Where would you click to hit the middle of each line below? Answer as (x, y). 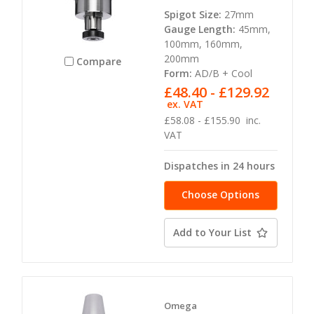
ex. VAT (185, 104)
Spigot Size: (192, 15)
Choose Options (220, 195)
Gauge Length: (199, 29)
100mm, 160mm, (203, 44)
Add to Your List (212, 233)
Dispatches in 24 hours (219, 166)
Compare (99, 61)
